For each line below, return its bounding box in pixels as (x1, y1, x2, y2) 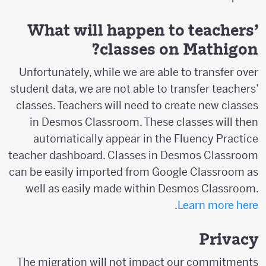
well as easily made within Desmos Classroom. (32, 182, 265, 196)
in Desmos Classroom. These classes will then (36, 115, 265, 129)
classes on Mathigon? (106, 39, 265, 59)
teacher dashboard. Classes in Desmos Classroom (15, 148, 265, 163)
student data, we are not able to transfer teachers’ (17, 82, 265, 96)
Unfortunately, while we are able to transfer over (26, 65, 265, 80)
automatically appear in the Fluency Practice (40, 132, 265, 146)
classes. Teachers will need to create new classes (23, 99, 265, 113)
